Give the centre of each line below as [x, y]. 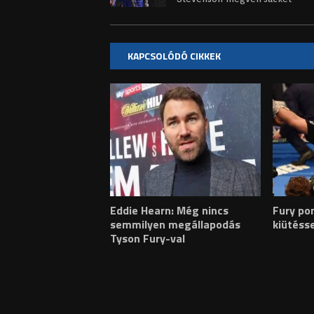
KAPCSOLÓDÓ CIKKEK [174, 56]
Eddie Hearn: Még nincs [169, 211]
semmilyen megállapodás [175, 225]
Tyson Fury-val [148, 239]
